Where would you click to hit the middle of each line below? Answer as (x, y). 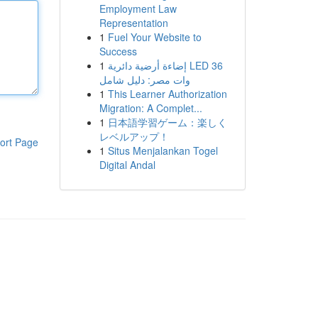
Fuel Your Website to (154, 37)
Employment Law (138, 9)
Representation (133, 23)
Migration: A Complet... (150, 108)
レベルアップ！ (134, 136)
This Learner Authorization (167, 94)
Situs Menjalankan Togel (163, 150)
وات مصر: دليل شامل (144, 79)
